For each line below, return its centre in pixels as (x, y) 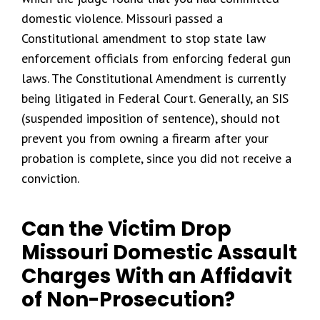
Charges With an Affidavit (157, 276)
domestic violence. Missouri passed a (122, 18)
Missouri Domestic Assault (159, 252)
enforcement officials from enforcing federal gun (156, 58)
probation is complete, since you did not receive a (156, 158)
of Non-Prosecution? (128, 300)
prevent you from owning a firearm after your (145, 138)
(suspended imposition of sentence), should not (151, 118)
